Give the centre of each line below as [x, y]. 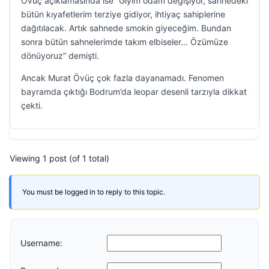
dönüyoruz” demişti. [60, 56]
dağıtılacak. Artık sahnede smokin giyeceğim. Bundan [126, 28]
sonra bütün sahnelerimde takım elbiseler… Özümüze [125, 42]
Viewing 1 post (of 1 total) [59, 158]
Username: [41, 243]
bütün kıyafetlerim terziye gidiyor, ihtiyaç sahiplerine [123, 14]
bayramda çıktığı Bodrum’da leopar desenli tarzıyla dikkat [134, 92]
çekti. [32, 105]
